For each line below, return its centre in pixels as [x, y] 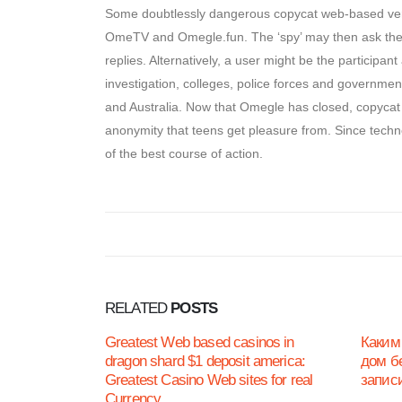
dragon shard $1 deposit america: [205, 361]
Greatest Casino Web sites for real [209, 380]
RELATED [138, 308]
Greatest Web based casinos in [200, 342]
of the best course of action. [184, 153]
